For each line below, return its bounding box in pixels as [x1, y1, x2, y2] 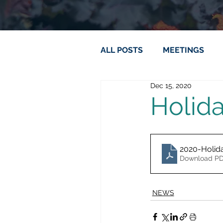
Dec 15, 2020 [150, 81, 192, 90]
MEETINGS [162, 45, 204, 55]
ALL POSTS [100, 45, 143, 55]
